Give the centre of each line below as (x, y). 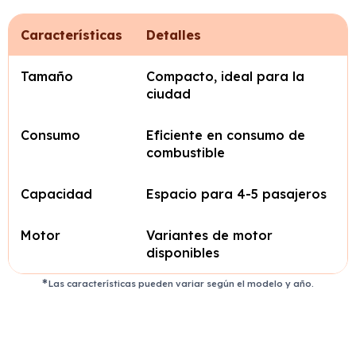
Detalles (174, 35)
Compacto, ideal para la (225, 76)
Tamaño (47, 76)
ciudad (168, 94)
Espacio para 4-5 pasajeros (236, 194)
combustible (186, 153)
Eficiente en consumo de (226, 135)
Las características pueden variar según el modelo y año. (182, 284)
